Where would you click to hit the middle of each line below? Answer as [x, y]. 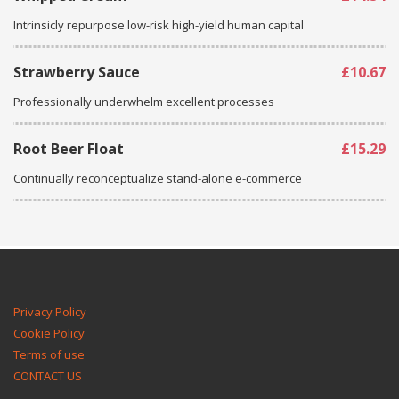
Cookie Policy [49, 333]
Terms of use [49, 354]
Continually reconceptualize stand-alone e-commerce [158, 178]
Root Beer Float [69, 149]
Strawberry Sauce [77, 72]
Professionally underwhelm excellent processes [144, 102]
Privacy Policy [50, 312]
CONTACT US [48, 376]
